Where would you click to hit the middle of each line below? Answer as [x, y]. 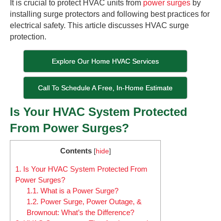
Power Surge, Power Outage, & [90, 202]
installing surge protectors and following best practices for [110, 14]
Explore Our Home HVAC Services [106, 61]
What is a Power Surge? [78, 191]
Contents [76, 150]
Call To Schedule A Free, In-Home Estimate [106, 88]
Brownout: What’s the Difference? [80, 213]
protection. [28, 37]
